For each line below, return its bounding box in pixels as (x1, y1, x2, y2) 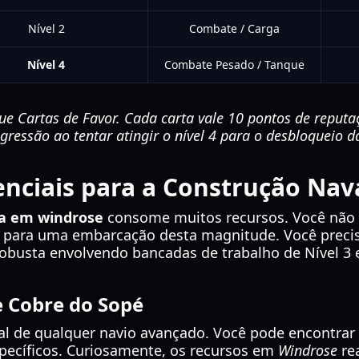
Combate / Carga (189, 21, 280, 36)
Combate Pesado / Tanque (164, 57, 305, 72)
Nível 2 (27, 21, 65, 36)
